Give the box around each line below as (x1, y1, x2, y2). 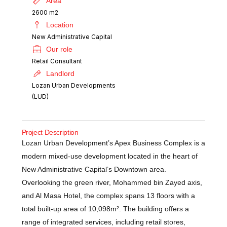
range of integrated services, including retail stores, (21, 218, 185, 226)
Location (46, 21, 73, 29)
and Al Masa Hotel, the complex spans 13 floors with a (21, 192, 195, 200)
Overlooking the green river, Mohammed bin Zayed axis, (21, 178, 202, 186)
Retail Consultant (31, 57, 82, 65)
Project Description (21, 128, 79, 136)
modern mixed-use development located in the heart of (21, 152, 198, 160)
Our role (46, 45, 72, 53)
